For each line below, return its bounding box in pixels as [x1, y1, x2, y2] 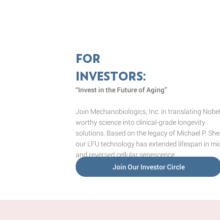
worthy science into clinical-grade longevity [75, 117, 205, 127]
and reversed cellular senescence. [75, 150, 176, 160]
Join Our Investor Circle [112, 162, 185, 171]
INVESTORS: [75, 67, 146, 84]
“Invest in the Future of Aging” [75, 85, 167, 95]
